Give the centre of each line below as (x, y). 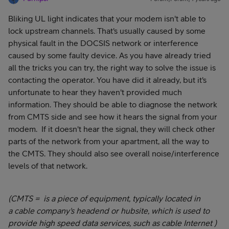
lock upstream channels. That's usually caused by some (107, 31)
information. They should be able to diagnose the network (113, 104)
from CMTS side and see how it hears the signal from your (113, 117)
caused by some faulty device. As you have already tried (110, 55)
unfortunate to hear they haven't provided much (95, 92)
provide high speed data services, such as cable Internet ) (112, 223)
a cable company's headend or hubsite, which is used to (109, 211)
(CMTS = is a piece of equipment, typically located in (104, 198)
